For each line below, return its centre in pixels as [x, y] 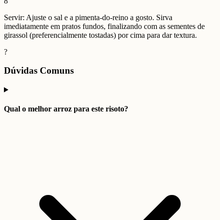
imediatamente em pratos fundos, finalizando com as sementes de [104, 26]
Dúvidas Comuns [39, 71]
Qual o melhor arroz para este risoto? [66, 109]
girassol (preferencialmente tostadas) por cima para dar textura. [100, 35]
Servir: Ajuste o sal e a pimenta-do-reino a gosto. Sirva [88, 17]
